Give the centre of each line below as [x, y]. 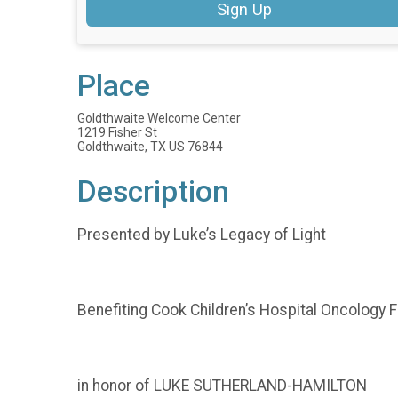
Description [153, 192]
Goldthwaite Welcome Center [159, 119]
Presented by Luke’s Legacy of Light [203, 234]
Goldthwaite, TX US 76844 [150, 147]
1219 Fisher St [117, 133]
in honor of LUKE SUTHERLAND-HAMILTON [222, 386]
